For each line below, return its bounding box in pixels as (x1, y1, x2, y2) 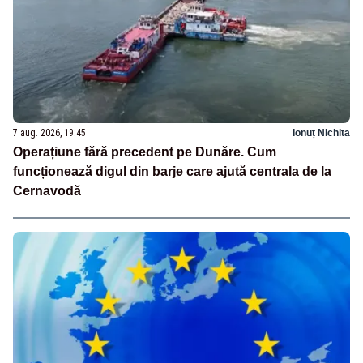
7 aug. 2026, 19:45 (13, 127, 86, 139)
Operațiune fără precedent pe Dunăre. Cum (13, 145, 276, 160)
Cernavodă (13, 184, 81, 199)
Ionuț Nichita (293, 127, 350, 139)
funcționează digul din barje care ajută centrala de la (13, 164, 331, 179)
